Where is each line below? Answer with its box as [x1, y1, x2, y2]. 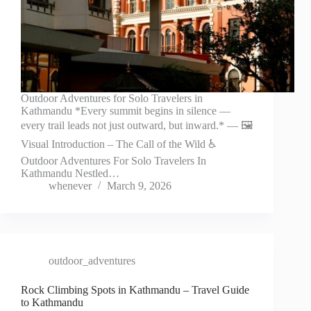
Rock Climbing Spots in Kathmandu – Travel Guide [21, 284, 249, 296]
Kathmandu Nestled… [21, 167, 119, 180]
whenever [49, 180, 92, 192]
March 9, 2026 [107, 180, 171, 192]
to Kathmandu [21, 296, 83, 309]
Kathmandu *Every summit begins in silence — [21, 105, 230, 117]
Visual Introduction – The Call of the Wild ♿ [21, 138, 217, 151]
